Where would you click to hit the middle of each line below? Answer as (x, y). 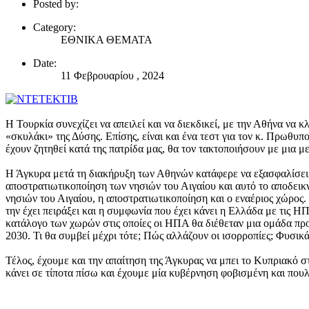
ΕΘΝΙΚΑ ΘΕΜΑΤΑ (107, 40)
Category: (54, 28)
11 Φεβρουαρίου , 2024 (112, 76)
